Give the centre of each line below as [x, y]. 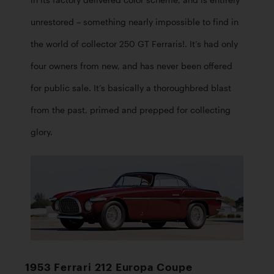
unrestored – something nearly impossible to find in [135, 22]
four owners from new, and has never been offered [131, 66]
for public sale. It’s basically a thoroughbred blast [131, 88]
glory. [42, 132]
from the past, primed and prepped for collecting [131, 110]
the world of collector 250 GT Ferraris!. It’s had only [134, 44]
